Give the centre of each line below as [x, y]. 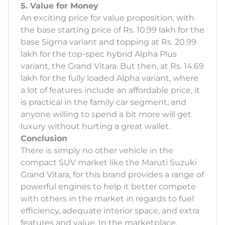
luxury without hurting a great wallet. [95, 126]
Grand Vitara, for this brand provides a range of [112, 174]
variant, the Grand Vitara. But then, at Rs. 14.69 [112, 66]
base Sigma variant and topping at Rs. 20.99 [108, 42]
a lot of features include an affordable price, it [110, 90]
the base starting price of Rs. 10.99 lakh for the [113, 30]
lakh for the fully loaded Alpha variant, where [109, 78]
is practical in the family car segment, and [103, 102]
